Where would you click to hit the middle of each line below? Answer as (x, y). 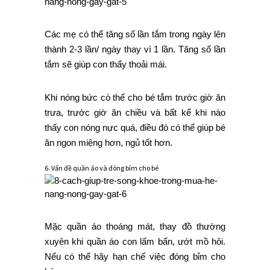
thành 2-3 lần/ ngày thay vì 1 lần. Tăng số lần (135, 49)
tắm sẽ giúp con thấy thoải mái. (106, 64)
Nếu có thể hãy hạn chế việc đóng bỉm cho (135, 257)
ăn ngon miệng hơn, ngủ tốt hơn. (108, 143)
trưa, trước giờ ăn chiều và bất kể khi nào (135, 113)
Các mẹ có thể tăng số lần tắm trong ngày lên (135, 34)
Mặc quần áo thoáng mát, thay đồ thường (135, 227)
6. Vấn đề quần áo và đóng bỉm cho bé (102, 168)
